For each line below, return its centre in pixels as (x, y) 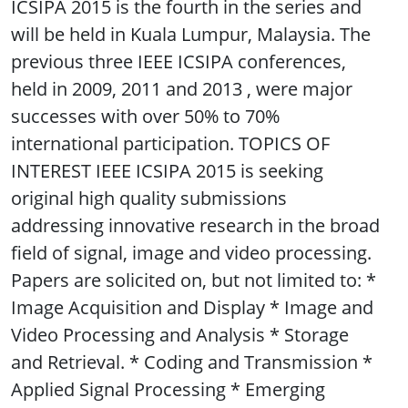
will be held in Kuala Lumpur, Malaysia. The (191, 35)
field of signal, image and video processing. (191, 253)
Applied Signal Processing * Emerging (168, 390)
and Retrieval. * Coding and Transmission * (192, 362)
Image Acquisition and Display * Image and (192, 308)
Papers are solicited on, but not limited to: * (194, 280)
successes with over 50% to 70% (145, 117)
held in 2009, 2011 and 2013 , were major (182, 89)
